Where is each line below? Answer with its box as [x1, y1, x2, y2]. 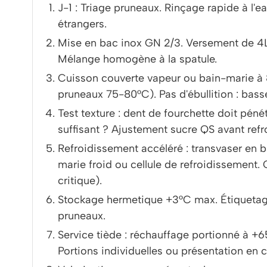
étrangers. [58, 17, 107, 31]
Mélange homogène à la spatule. [58, 52, 217, 66]
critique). [58, 174, 102, 188]
